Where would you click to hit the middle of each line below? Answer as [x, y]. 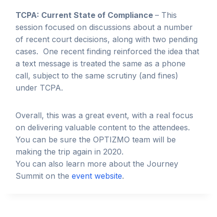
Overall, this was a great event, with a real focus [104, 115]
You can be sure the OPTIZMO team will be [96, 139]
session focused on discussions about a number [104, 27]
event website [97, 176]
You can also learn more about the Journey [97, 163]
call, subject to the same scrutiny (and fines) [97, 75]
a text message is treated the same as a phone [101, 63]
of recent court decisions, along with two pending [107, 39]
